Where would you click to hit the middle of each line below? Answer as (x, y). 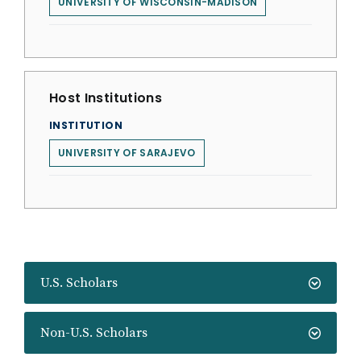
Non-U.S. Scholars (94, 333)
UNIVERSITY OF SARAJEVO (127, 153)
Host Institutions (106, 98)
